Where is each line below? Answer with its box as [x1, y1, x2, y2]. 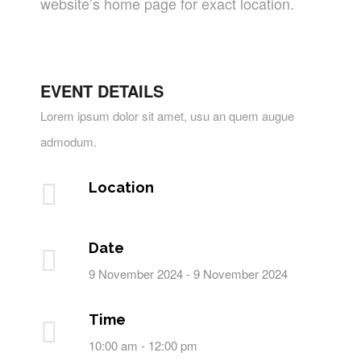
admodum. [40, 133, 97, 150]
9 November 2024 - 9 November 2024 [89, 265, 288, 282]
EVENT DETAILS [40, 79, 164, 102]
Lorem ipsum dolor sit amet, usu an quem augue [40, 107, 294, 124]
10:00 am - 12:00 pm [89, 337, 197, 354]
